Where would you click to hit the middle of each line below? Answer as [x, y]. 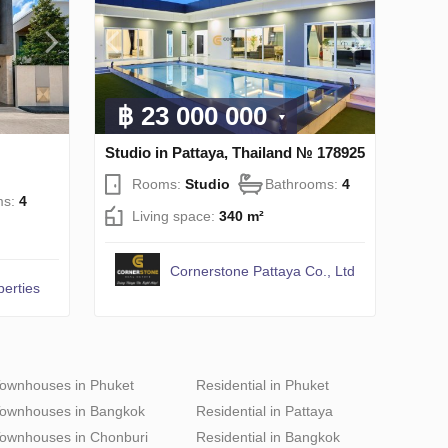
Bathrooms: [303, 183]
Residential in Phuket [262, 384]
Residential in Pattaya [264, 410]
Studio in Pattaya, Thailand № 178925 [235, 152]
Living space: [175, 215]
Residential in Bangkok [268, 436]
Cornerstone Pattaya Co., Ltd [263, 270]
